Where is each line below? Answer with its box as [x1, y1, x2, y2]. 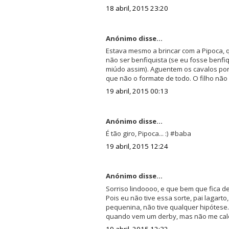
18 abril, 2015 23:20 [105, 4, 168, 13]
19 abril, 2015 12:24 [105, 141, 168, 151]
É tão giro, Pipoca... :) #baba [105, 129, 191, 139]
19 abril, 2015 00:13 [105, 86, 168, 96]
